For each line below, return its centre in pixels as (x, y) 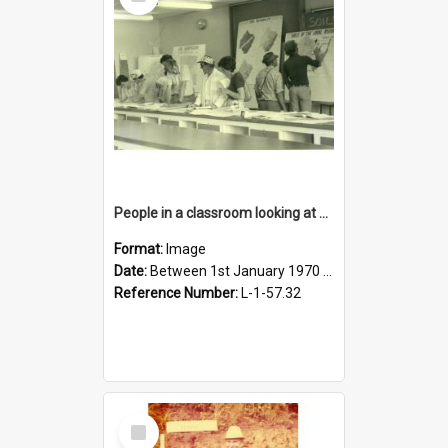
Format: (140, 248)
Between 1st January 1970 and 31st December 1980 (236, 270)
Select (144, 420)
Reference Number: (177, 292)
